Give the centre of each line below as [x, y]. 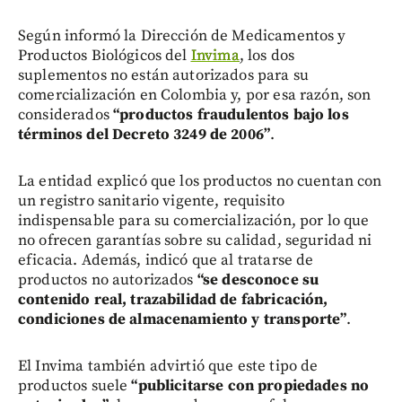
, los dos [267, 55]
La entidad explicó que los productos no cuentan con [200, 181]
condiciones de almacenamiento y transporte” [183, 319]
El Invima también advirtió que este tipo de [168, 366]
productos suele [75, 385]
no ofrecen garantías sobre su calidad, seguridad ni [195, 240]
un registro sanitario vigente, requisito [151, 201]
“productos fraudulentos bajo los [231, 114]
